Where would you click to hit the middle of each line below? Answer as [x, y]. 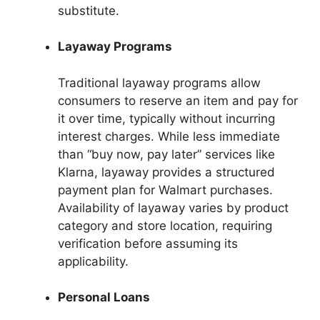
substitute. [89, 10]
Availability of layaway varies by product [173, 207]
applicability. [93, 261]
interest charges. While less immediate [169, 136]
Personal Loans [104, 297]
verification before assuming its [148, 243]
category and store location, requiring [165, 225]
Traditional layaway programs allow [159, 82]
